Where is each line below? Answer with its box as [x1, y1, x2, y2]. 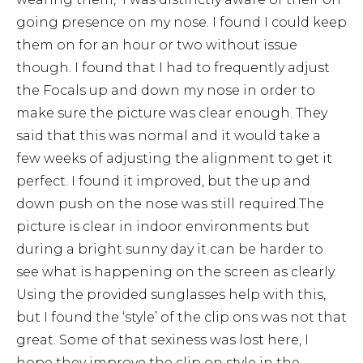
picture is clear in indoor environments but [16, 219, 310, 235]
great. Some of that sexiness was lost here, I [16, 332, 309, 348]
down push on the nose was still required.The [16, 196, 324, 212]
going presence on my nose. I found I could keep [16, 15, 347, 31]
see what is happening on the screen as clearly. [16, 264, 336, 280]
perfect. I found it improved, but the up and [16, 173, 310, 190]
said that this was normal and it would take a [16, 128, 321, 144]
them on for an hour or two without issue [16, 37, 297, 53]
